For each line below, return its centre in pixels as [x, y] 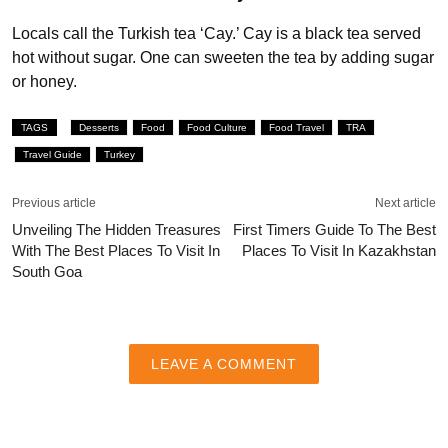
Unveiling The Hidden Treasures [116, 229]
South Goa [47, 271]
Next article [405, 202]
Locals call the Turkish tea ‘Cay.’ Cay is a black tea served [216, 33]
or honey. [44, 81]
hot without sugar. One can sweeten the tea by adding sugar [223, 57]
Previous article [54, 202]
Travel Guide [52, 154]
